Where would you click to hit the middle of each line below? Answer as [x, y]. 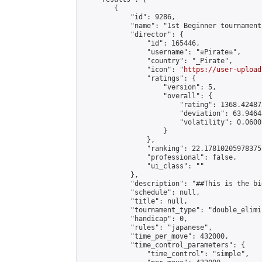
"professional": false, [159, 157]
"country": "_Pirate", [157, 61]
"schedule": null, [141, 192]
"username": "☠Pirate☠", [161, 52]
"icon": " [132, 70]
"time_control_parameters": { [163, 245]
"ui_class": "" [143, 166]
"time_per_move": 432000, [155, 236]
